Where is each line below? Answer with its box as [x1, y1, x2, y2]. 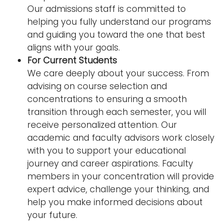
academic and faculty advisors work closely [27, 132, 215, 144]
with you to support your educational [27, 145, 186, 157]
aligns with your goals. [27, 42, 120, 54]
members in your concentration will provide [27, 170, 214, 183]
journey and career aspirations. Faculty [27, 158, 193, 170]
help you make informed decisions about [27, 196, 203, 209]
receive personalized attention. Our [27, 119, 177, 131]
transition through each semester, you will [27, 106, 206, 118]
